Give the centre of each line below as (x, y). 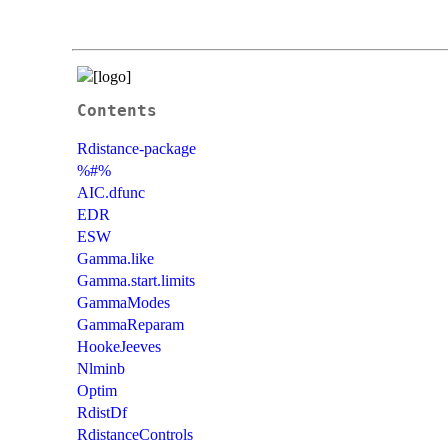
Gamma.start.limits (136, 280)
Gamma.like (115, 258)
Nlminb (101, 368)
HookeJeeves (119, 346)
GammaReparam (130, 324)
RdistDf (102, 412)
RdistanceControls (135, 434)
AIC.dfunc (111, 192)
